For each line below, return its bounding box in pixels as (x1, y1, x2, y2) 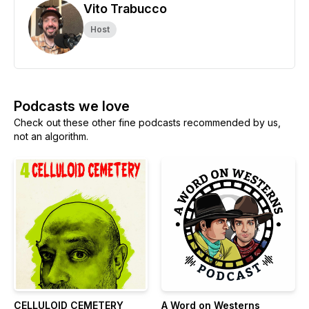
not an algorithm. (14, 130, 88, 142)
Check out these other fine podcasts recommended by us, (14, 117, 281, 128)
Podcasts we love (14, 98, 130, 114)
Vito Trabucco (83, 1, 167, 16)
